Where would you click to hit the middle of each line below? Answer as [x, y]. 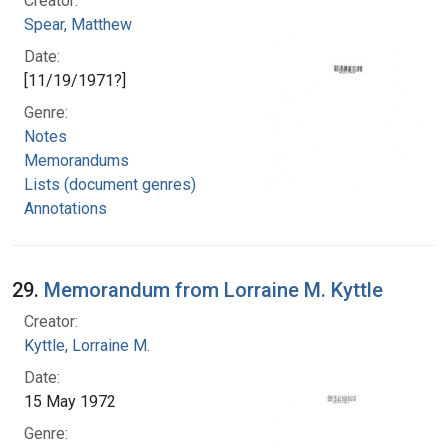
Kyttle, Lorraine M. [87, 345]
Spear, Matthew [78, 24]
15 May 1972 [70, 401]
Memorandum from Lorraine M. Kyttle [213, 289]
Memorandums [76, 160]
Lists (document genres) [110, 184]
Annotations [65, 208]
